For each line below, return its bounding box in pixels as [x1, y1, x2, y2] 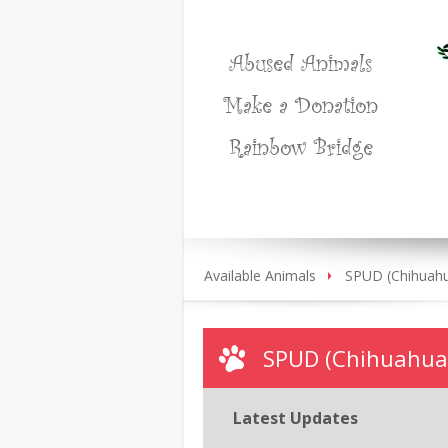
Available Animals [204, 266, 316, 285]
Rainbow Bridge [228, 130, 373, 162]
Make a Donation [223, 88, 378, 120]
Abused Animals [229, 46, 372, 78]
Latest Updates [233, 407, 358, 429]
